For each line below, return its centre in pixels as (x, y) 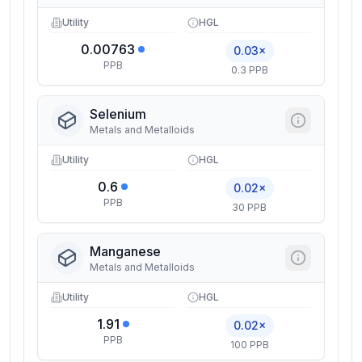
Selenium (118, 114)
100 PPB (249, 345)
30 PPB (249, 207)
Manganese (125, 251)
